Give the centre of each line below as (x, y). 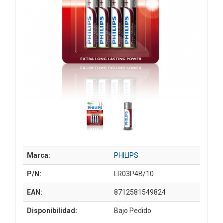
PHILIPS (126, 155)
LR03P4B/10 (134, 173)
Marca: (39, 155)
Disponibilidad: (52, 210)
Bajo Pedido (133, 210)
